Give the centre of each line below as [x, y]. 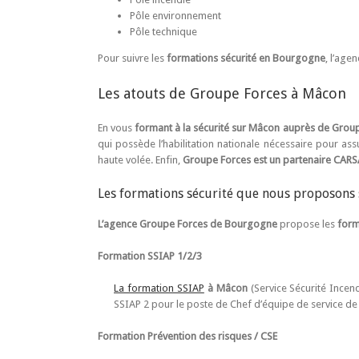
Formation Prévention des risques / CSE [188, 336]
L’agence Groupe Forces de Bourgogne [188, 224]
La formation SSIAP [159, 288]
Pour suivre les [132, 58]
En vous [117, 127]
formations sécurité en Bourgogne [246, 58]
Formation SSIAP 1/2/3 [150, 256]
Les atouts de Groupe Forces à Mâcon [222, 93]
